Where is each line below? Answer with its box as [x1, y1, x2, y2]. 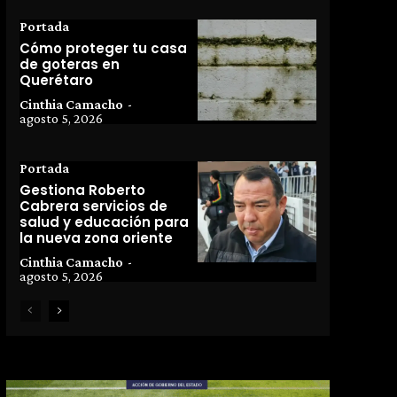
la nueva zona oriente [19, 229, 173, 248]
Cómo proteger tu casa [19, 39, 187, 58]
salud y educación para [19, 213, 189, 232]
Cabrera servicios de [19, 197, 167, 216]
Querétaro [19, 71, 93, 90]
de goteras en [19, 55, 120, 74]
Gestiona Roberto [19, 181, 145, 200]
